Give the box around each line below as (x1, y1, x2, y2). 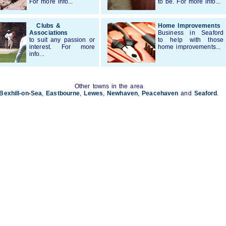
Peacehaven (142, 90, 179, 97)
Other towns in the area (75, 83, 143, 90)
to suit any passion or (29, 36, 95, 43)
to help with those (158, 36, 223, 43)
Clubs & (36, 22, 61, 29)
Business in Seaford (158, 29, 223, 36)
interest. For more (29, 43, 95, 50)
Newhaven (107, 90, 138, 97)
